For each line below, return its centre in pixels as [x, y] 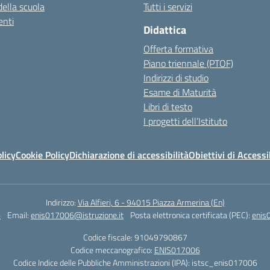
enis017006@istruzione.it [77, 215]
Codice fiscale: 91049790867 [135, 237]
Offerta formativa [178, 49]
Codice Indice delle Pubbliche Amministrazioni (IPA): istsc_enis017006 [135, 262]
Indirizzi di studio [176, 78]
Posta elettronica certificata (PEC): [191, 215]
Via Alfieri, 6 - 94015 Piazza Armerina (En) [151, 202]
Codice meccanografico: [112, 250]
